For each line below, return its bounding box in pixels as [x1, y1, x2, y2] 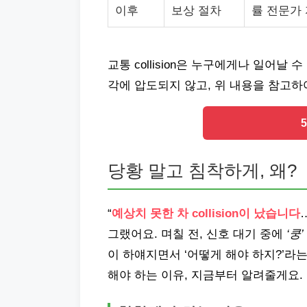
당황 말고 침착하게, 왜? [108, 161, 297, 180]
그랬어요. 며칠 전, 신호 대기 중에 [108, 228, 286, 241]
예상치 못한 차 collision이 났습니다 [112, 207, 300, 220]
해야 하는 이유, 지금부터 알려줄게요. [108, 269, 303, 282]
